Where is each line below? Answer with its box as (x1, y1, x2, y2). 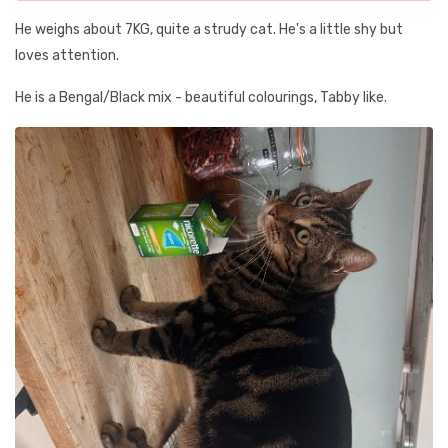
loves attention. (15, 47, 119, 64)
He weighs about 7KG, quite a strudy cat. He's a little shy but (15, 21, 403, 38)
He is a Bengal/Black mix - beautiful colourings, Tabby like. (15, 89, 387, 106)
